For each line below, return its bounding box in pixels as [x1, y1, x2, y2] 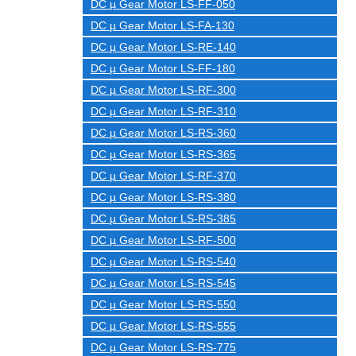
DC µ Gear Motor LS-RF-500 [91, 234, 236, 246]
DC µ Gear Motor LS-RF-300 [91, 83, 236, 96]
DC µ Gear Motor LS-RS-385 [91, 212, 236, 225]
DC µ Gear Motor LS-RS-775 [91, 341, 236, 354]
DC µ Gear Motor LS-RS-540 [91, 255, 236, 268]
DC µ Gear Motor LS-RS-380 [91, 191, 236, 203]
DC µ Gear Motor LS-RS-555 [91, 319, 236, 332]
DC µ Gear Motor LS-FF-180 [91, 62, 235, 75]
